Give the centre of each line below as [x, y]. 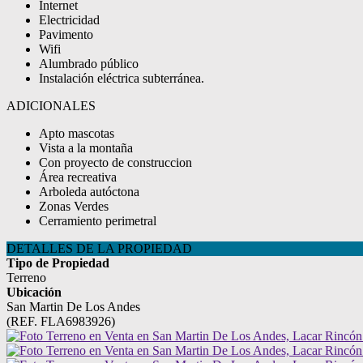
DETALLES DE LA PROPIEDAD [99, 248]
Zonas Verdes [74, 206]
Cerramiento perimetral [98, 221]
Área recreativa [78, 177]
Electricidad [69, 20]
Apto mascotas [77, 133]
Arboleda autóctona [89, 192]
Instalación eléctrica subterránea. [122, 78]
